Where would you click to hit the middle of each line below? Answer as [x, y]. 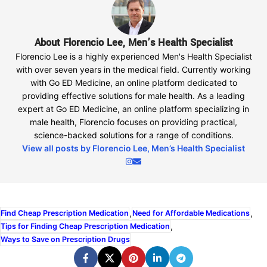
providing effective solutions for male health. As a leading [133, 96]
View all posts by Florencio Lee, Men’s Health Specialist [133, 148]
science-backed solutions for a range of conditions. [133, 135]
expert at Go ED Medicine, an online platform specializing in [133, 109]
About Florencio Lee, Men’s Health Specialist [133, 43]
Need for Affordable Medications [191, 213]
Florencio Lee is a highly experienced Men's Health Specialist [133, 57]
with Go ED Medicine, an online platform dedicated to [133, 83]
